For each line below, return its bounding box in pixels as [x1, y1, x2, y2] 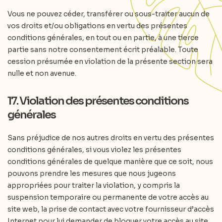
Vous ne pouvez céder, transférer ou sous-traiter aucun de [7, 9, 210, 18]
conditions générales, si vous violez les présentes [7, 145, 181, 154]
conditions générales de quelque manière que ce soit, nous [7, 157, 213, 166]
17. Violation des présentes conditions [7, 94, 188, 108]
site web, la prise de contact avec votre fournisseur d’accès [7, 205, 214, 214]
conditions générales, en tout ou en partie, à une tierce [7, 33, 199, 42]
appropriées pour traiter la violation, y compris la [7, 181, 180, 190]
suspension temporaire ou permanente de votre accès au [7, 193, 209, 202]
